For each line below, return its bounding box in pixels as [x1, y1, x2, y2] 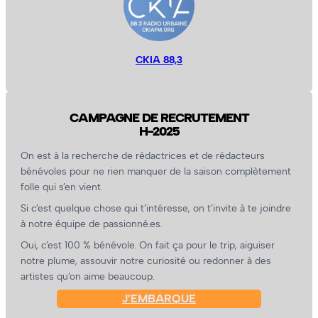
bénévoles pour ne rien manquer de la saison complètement [21, 164, 292, 177]
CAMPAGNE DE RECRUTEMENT [69, 109, 249, 125]
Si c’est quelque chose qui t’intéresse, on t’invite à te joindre [21, 202, 292, 215]
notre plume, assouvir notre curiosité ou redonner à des [21, 254, 272, 268]
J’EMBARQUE [121, 292, 196, 306]
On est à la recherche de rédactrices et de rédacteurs [21, 148, 265, 162]
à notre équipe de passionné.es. [21, 217, 163, 231]
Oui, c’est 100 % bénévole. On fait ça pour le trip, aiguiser [21, 238, 275, 252]
